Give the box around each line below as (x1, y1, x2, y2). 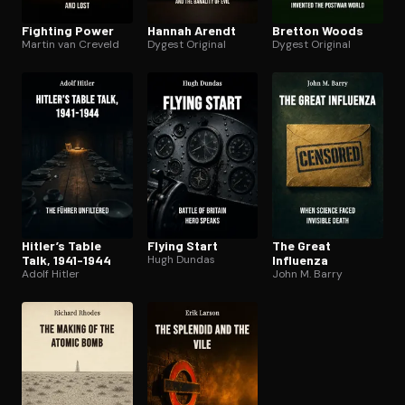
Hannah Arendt (146, 22, 236, 38)
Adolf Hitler (22, 266, 80, 281)
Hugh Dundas (146, 251, 215, 267)
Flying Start (146, 237, 218, 253)
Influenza (272, 251, 329, 268)
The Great (272, 237, 332, 253)
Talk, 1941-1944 (22, 251, 111, 268)
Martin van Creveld (22, 36, 119, 52)
